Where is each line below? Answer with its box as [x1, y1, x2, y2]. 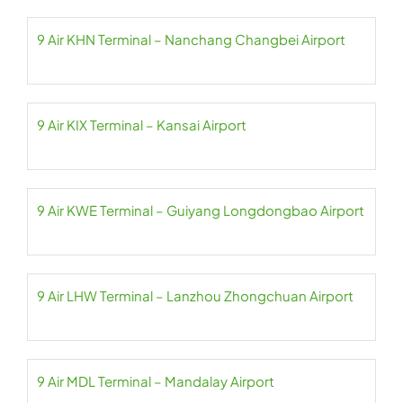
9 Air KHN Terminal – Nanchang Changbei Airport [37, 31, 345, 48]
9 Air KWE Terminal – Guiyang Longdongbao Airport [37, 201, 364, 219]
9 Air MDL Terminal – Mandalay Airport [37, 372, 274, 390]
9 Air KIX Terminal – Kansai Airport [37, 116, 246, 133]
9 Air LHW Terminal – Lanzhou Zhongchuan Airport [37, 287, 354, 304]
